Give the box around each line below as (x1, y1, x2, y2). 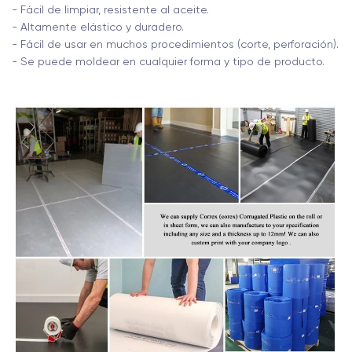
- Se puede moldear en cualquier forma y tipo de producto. (12, 55, 324, 68)
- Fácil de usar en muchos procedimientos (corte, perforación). (12, 38, 339, 51)
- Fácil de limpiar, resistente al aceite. (12, 3, 209, 16)
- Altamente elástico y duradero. (12, 20, 184, 34)
